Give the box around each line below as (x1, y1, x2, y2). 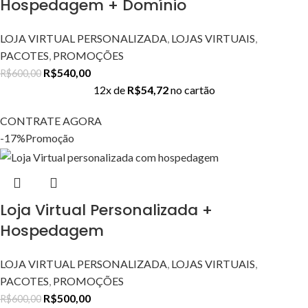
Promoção (25, 131, 74, 145)
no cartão (170, 83, 215, 97)
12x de (93, 83, 127, 97)
